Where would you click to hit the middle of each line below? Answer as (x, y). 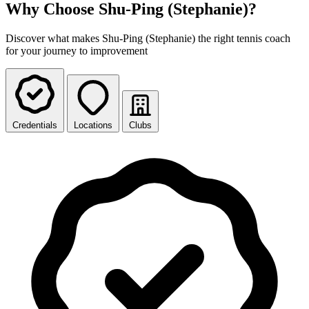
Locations (93, 125)
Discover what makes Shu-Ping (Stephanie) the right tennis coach (148, 38)
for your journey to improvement (77, 50)
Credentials (35, 125)
